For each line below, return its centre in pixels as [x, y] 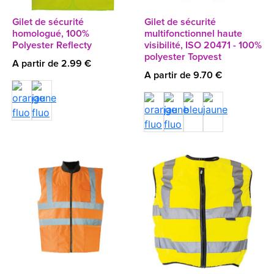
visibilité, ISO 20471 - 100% [203, 45]
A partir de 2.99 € [52, 64]
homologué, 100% [51, 34]
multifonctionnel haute [193, 34]
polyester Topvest [183, 57]
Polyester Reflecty [52, 45]
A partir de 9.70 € [183, 75]
